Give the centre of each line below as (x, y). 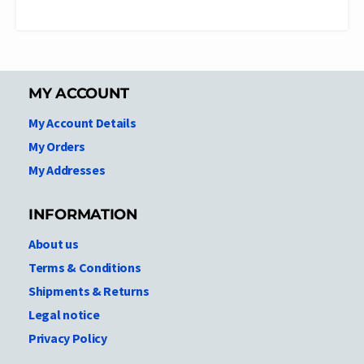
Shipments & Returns (89, 290)
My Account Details (82, 122)
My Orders (57, 146)
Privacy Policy (68, 338)
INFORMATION (83, 214)
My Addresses (67, 169)
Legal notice (64, 314)
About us (54, 243)
